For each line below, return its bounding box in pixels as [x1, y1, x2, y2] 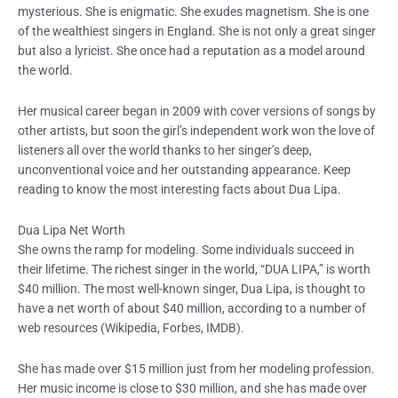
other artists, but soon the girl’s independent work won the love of [18, 123, 375, 139]
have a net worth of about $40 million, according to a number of [18, 301, 366, 316]
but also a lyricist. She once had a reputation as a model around [18, 44, 365, 59]
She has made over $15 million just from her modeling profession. [18, 362, 375, 377]
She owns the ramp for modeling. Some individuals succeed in [18, 243, 354, 258]
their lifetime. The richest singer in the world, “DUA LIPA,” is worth [18, 262, 370, 277]
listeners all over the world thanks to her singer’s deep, [18, 143, 312, 158]
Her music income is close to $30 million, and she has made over [18, 381, 367, 396]
